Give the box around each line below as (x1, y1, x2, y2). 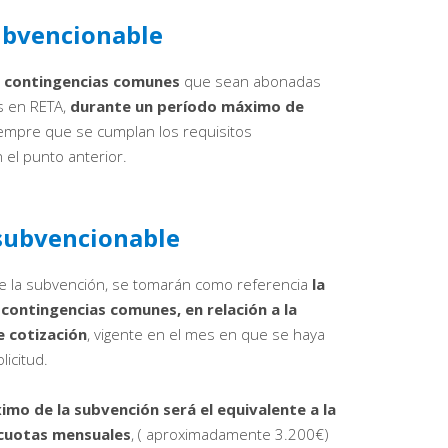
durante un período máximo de (70, 96, 304, 117)
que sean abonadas (180, 71, 321, 92)
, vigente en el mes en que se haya (87, 324, 325, 345)
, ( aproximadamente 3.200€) (131, 424, 329, 445)
